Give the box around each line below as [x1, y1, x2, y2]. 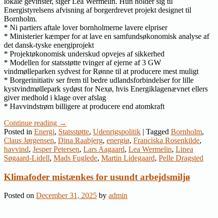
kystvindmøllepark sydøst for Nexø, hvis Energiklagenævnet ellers [4, 84, 208, 93]
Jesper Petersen [33, 145, 79, 153]
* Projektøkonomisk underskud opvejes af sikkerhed [4, 49, 164, 58]
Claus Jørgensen [4, 136, 54, 145]
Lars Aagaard [83, 145, 125, 153]
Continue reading [4, 118, 59, 127]
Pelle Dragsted [159, 153, 203, 162]
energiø [107, 136, 129, 145]
